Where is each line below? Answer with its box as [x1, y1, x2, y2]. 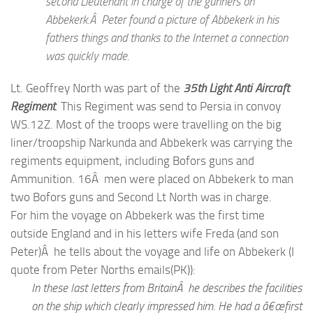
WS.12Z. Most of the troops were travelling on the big [10, 117, 282, 131]
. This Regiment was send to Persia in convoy [55, 99, 281, 113]
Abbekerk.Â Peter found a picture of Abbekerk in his [45, 12, 279, 27]
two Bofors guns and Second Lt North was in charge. [10, 189, 272, 204]
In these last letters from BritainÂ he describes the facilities [31, 280, 302, 295]
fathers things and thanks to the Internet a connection [45, 30, 288, 45]
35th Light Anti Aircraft [180, 80, 289, 95]
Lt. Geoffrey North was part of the [10, 80, 180, 95]
